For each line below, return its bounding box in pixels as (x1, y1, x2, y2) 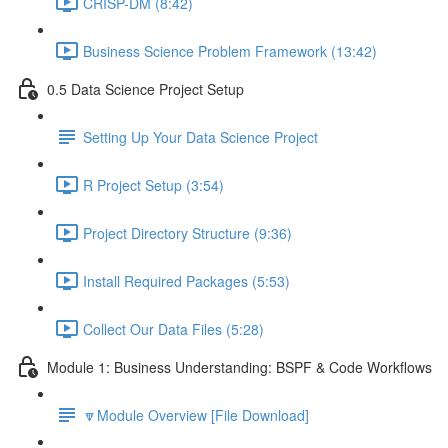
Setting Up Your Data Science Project (83, 126, 318, 147)
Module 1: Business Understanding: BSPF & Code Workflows (47, 356, 432, 377)
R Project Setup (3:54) (83, 174, 224, 195)
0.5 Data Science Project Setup (47, 78, 244, 99)
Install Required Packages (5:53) (83, 270, 290, 291)
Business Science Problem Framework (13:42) (83, 40, 377, 61)
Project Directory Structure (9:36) (83, 222, 292, 243)
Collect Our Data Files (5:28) (83, 318, 264, 339)
